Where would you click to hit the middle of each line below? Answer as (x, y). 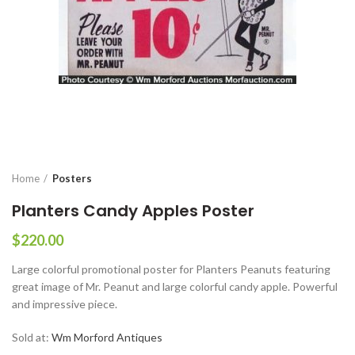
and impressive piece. (65, 304)
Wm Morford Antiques (107, 337)
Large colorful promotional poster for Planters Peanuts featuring (171, 269)
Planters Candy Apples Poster (133, 211)
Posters (72, 178)
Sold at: (32, 337)
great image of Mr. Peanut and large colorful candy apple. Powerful (175, 286)
